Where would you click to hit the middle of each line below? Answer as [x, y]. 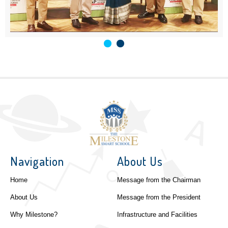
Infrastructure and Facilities [157, 215]
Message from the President [159, 198]
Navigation [37, 161]
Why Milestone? [34, 215]
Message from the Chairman [159, 180]
